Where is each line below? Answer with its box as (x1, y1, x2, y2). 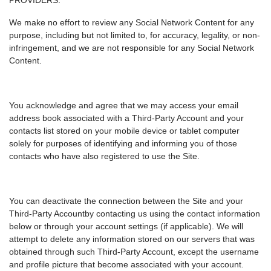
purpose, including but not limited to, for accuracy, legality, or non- (9, 30, 260, 41)
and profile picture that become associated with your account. (9, 260, 244, 270)
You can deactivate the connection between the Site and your (9, 196, 243, 206)
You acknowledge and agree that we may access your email (9, 100, 238, 111)
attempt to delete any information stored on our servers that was (9, 234, 255, 244)
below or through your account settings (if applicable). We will (9, 221, 243, 232)
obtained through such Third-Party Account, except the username (9, 247, 259, 257)
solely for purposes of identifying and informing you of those (9, 139, 237, 149)
